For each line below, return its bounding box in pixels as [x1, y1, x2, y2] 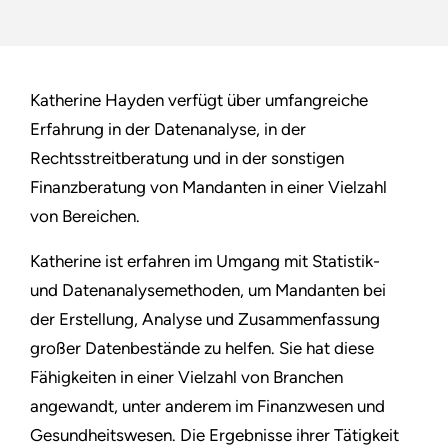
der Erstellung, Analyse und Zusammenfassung [30, 309, 380, 330]
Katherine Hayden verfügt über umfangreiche [30, 90, 368, 111]
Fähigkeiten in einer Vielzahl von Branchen [30, 367, 343, 388]
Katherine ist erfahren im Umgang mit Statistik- [30, 251, 380, 272]
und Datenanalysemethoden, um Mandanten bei [30, 280, 386, 301]
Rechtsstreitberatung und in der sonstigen [30, 148, 344, 169]
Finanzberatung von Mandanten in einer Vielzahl [30, 177, 387, 198]
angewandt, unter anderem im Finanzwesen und [30, 396, 385, 417]
